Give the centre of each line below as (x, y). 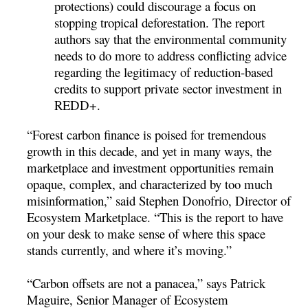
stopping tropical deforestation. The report (160, 23)
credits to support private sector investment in (168, 89)
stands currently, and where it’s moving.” (130, 250)
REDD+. (80, 105)
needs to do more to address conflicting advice (171, 56)
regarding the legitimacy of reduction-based (164, 72)
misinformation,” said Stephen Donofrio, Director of (159, 200)
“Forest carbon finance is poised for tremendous (147, 134)
